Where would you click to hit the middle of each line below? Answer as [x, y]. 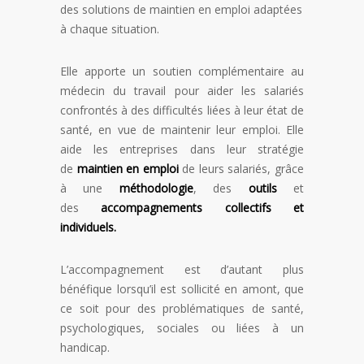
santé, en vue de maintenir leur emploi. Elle [182, 130]
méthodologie [156, 188]
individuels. [88, 227]
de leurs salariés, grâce [241, 169]
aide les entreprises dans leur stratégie [182, 149]
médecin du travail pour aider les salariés [182, 91]
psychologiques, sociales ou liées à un [182, 328]
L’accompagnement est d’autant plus [182, 270]
